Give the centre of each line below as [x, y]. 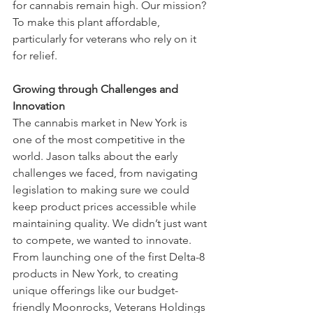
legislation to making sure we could [102, 189]
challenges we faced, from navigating [107, 173]
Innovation [39, 105]
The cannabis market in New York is [101, 122]
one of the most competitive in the [100, 139]
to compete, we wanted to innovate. [102, 240]
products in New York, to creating [97, 273]
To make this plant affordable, [88, 22]
